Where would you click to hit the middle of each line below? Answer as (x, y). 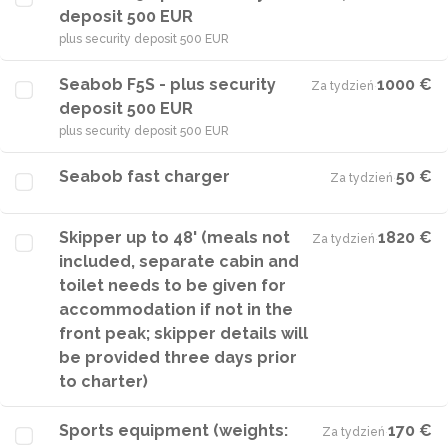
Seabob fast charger (144, 176)
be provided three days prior (178, 357)
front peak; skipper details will (183, 333)
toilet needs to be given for (172, 285)
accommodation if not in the (176, 309)
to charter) (103, 381)
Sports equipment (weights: (173, 430)
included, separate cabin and (179, 261)
